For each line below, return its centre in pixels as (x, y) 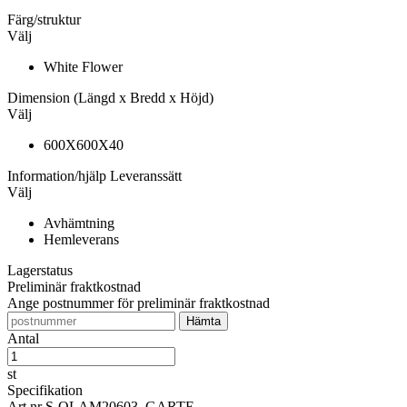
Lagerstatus (40, 271)
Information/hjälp (59, 176)
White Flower (83, 67)
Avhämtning (79, 223)
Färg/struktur (44, 20)
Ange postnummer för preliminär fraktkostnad (139, 303)
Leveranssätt (146, 176)
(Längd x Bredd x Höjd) (144, 98)
